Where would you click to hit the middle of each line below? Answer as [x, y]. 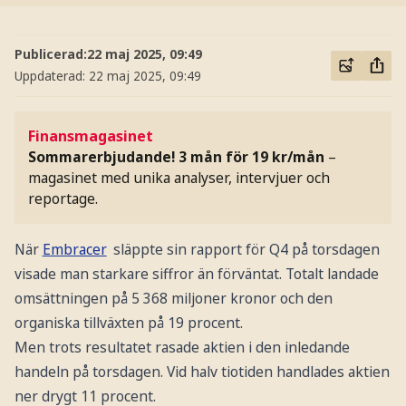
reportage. [63, 199]
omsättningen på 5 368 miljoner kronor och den [173, 299]
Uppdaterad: [51, 76]
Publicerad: [50, 54]
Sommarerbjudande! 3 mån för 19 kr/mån [177, 157]
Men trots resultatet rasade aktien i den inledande [182, 348]
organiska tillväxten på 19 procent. [128, 323]
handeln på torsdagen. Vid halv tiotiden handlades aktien [202, 372]
